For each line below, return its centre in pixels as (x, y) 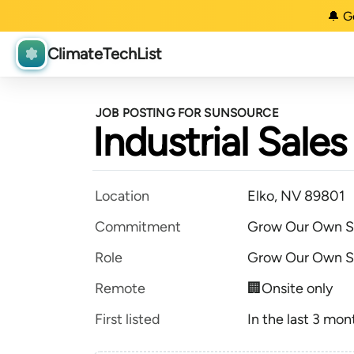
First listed (128, 319)
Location (122, 196)
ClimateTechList (105, 54)
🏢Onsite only (290, 288)
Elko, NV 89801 (296, 196)
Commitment (138, 227)
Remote (120, 288)
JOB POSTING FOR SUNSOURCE (187, 113)
